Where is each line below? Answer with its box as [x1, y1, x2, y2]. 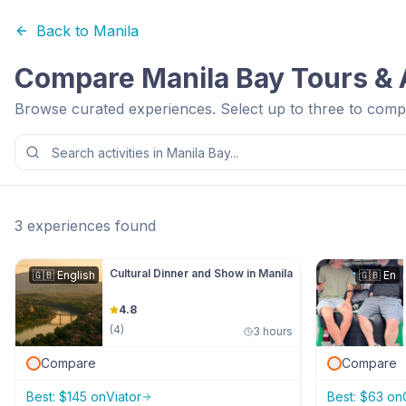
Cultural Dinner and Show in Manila [110, 266, 293, 280]
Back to [36, 22, 93, 40]
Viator [106, 389, 141, 404]
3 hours [253, 324, 293, 338]
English [57, 268, 95, 282]
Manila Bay [141, 62, 285, 94]
